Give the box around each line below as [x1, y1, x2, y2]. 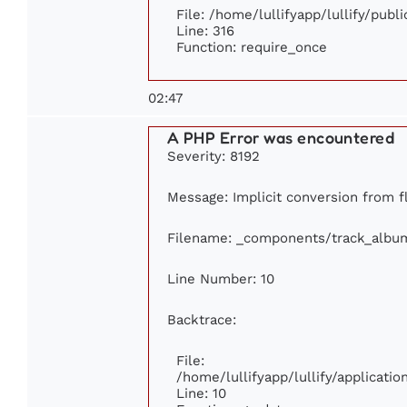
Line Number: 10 [167, 271, 274, 287]
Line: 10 [176, 385, 226, 402]
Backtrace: [167, 312, 236, 328]
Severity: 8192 [167, 148, 260, 164]
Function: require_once [176, 39, 327, 55]
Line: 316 [176, 23, 234, 39]
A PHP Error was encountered [167, 127, 395, 148]
